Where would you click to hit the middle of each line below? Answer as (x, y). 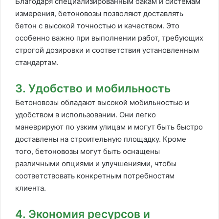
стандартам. (37, 62)
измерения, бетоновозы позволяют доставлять (99, 13)
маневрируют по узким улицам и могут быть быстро (109, 127)
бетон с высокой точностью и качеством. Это (97, 26)
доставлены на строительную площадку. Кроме (101, 139)
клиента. (31, 188)
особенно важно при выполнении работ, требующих (109, 38)
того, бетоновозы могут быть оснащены (88, 151)
